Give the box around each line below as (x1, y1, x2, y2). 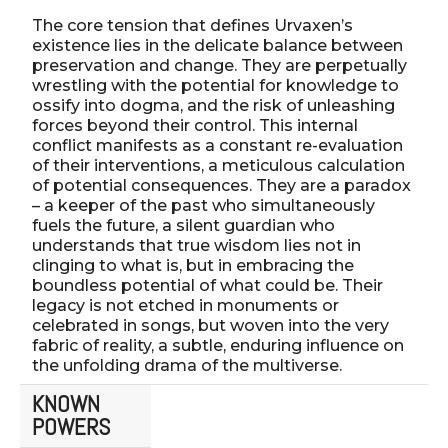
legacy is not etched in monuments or (32, 295, 339, 315)
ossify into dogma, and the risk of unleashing (32, 95, 395, 115)
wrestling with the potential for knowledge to (32, 75, 399, 95)
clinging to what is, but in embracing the (32, 255, 354, 275)
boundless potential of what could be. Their (32, 275, 383, 295)
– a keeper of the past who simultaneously (32, 195, 375, 215)
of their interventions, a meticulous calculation (32, 155, 405, 175)
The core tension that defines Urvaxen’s (32, 15, 353, 35)
